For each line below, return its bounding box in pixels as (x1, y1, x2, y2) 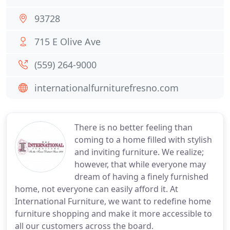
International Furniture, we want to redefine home (15, 196, 211, 207)
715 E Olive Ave (34, 35, 101, 48)
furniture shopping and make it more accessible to (15, 208, 212, 219)
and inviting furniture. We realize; (74, 146, 204, 158)
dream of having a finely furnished (74, 171, 208, 182)
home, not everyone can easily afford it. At (15, 183, 178, 195)
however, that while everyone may (74, 159, 206, 170)
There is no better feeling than (74, 122, 193, 133)
